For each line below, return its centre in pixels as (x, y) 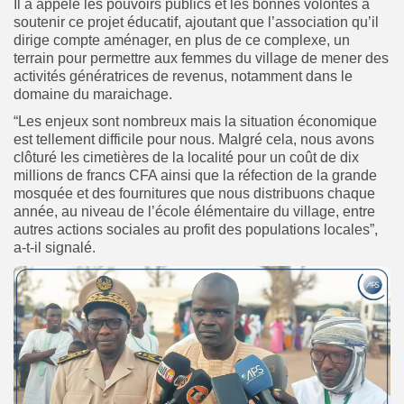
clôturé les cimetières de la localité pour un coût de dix (186, 157)
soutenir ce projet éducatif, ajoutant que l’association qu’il (196, 22)
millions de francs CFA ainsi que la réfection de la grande (195, 175)
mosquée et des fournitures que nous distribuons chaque (194, 193)
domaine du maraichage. (93, 94)
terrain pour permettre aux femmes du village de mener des (201, 58)
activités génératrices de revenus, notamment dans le (183, 76)
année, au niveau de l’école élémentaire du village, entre (194, 211)
